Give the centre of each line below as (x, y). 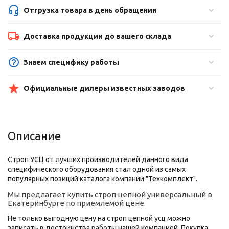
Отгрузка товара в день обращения (90, 10)
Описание (34, 136)
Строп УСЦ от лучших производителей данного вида (98, 159)
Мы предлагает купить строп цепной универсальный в (110, 194)
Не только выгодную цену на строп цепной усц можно (99, 218)
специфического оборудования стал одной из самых (97, 169)
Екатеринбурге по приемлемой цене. (77, 203)
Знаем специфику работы (72, 62)
